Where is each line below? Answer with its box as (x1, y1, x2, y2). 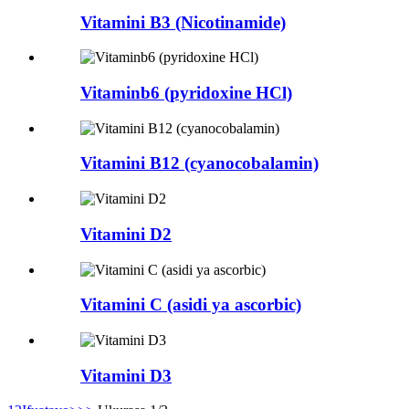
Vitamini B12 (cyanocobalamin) (80, 153, 319, 173)
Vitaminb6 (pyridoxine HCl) (80, 82, 292, 102)
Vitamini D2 (80, 224, 172, 244)
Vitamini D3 (80, 365, 172, 385)
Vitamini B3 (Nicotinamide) (80, 12, 286, 32)
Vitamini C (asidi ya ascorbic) (80, 295, 301, 315)
